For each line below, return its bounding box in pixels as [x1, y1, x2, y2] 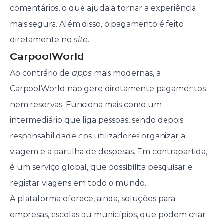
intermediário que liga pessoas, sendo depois [9, 115, 183, 125]
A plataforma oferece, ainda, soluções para [9, 194, 175, 204]
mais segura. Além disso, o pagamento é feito [9, 19, 184, 29]
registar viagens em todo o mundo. [9, 178, 146, 188]
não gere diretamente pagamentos [65, 84, 206, 94]
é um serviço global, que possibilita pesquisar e [9, 163, 192, 172]
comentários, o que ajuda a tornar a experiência [9, 3, 196, 13]
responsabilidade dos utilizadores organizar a [9, 131, 185, 141]
